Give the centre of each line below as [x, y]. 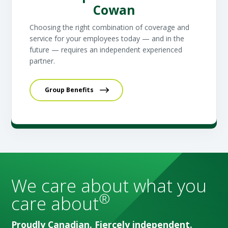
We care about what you [109, 185]
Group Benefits [69, 90]
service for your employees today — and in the [107, 38]
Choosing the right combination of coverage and [110, 27]
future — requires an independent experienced [106, 49]
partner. [42, 61]
